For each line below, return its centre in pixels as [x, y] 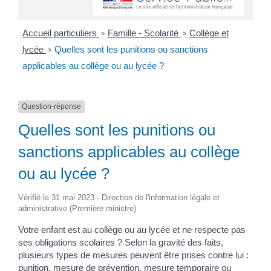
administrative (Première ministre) [77, 208]
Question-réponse [51, 107]
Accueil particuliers [60, 33]
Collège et [209, 33]
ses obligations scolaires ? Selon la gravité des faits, [121, 242]
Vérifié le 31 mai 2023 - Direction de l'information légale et [119, 197]
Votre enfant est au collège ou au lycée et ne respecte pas [132, 229]
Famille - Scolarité [144, 33]
